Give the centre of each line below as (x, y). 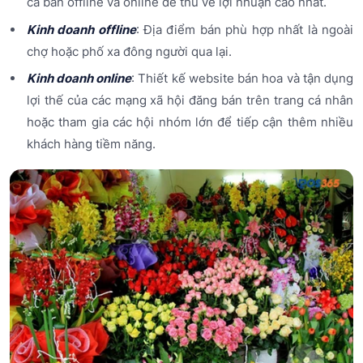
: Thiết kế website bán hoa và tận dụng (243, 78)
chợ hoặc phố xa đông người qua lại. (129, 51)
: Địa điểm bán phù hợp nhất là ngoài (244, 29)
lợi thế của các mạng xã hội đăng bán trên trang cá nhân (190, 100)
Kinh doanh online (79, 78)
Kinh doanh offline (81, 29)
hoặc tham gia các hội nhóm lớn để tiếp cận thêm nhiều (190, 122)
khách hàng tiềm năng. (91, 144)
